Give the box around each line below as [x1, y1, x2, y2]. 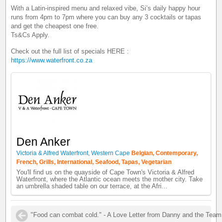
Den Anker [16, 135, 71, 148]
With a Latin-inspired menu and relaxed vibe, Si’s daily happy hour [11, 4, 201, 12]
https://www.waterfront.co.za [11, 56, 93, 64]
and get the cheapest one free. [11, 22, 99, 30]
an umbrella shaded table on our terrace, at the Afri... [16, 182, 168, 190]
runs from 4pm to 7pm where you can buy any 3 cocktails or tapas [11, 13, 202, 21]
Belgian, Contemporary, [131, 149, 198, 157]
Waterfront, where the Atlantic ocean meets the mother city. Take [16, 175, 203, 183]
